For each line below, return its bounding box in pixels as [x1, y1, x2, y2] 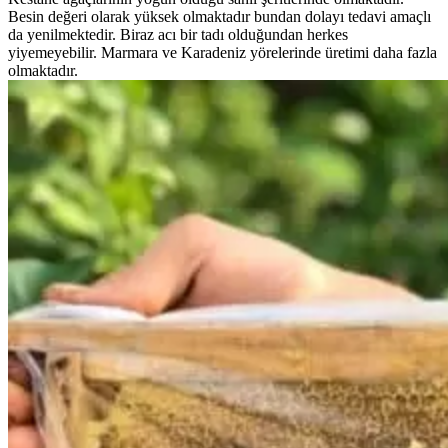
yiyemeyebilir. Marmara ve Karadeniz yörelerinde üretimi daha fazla [8, 43, 437, 61]
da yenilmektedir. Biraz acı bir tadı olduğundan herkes [8, 25, 348, 43]
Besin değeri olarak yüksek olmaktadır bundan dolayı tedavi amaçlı [8, 7, 431, 25]
